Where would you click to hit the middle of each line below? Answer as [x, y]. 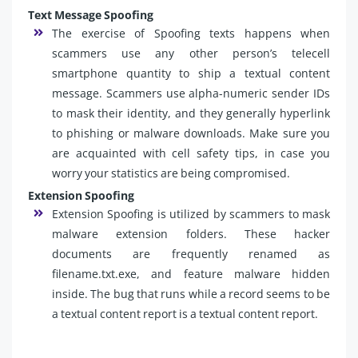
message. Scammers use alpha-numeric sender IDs [191, 93]
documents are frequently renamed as [191, 253]
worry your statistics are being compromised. [171, 173]
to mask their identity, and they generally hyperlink [191, 113]
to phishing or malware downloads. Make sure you [191, 133]
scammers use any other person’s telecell [191, 53]
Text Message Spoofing [91, 14]
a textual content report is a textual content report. [185, 313]
